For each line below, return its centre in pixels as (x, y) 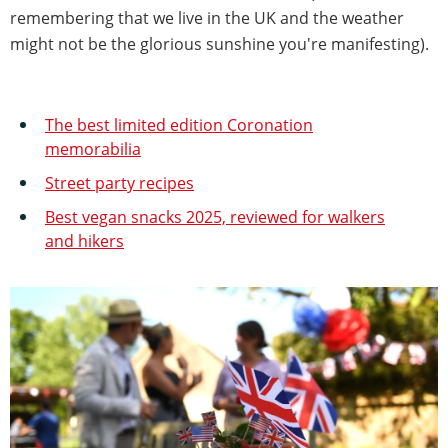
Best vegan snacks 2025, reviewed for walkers (215, 217)
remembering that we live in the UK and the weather (207, 18)
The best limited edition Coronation (179, 125)
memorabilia (93, 149)
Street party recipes (119, 183)
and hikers (84, 241)
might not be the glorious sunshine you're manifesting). (219, 44)
